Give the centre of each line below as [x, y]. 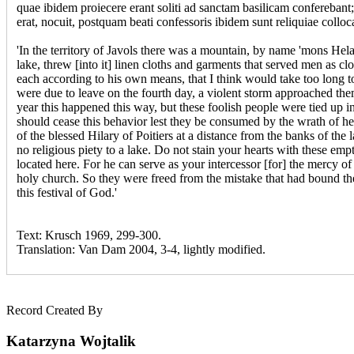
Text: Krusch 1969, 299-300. [89, 235]
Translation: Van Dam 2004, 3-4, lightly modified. [141, 250]
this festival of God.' [67, 193]
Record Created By [55, 311]
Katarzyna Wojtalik [71, 341]
